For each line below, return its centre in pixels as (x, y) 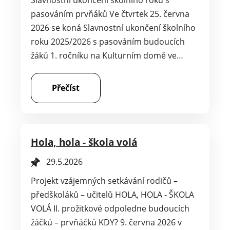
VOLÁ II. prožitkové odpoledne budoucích (110, 209)
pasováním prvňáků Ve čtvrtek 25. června (110, 14)
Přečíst (66, 88)
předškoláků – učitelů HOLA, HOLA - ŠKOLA (112, 195)
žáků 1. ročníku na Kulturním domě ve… (107, 56)
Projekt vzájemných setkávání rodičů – (104, 181)
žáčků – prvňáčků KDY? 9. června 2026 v (106, 223)
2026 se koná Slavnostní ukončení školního (113, 28)
